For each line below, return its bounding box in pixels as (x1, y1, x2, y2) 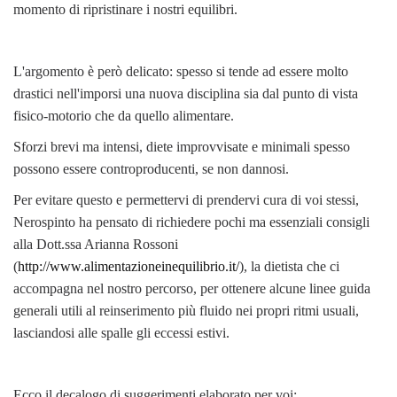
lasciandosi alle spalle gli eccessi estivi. (13, 324, 230, 340)
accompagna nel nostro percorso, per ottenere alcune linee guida (13, 280, 370, 296)
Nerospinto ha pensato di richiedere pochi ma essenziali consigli (13, 214, 370, 230)
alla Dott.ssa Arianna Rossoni (13, 236, 178, 252)
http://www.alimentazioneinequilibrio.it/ (18, 258, 239, 274)
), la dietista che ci (239, 258, 339, 274)
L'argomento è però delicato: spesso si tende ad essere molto (13, 63, 348, 79)
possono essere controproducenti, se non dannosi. (13, 160, 289, 176)
